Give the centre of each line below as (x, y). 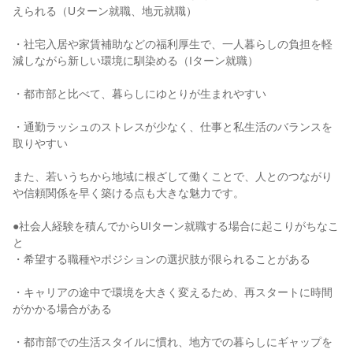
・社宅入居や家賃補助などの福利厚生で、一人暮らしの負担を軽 (173, 44)
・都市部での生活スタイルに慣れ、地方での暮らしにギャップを (173, 342)
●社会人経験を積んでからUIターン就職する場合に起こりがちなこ (176, 226)
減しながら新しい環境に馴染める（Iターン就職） (136, 61)
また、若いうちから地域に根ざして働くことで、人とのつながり (173, 176)
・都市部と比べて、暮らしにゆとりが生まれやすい (139, 94)
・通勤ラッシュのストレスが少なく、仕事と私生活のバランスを (173, 127)
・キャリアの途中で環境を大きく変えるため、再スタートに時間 (173, 292)
